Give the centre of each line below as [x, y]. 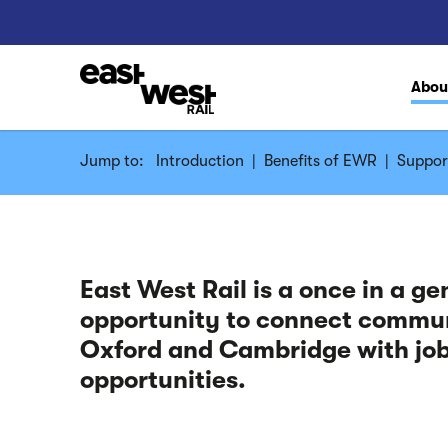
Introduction [200, 161]
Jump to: [118, 161]
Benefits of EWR [320, 161]
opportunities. [163, 380]
